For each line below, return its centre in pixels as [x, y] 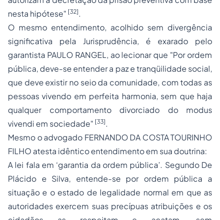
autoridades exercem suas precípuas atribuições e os [110, 206]
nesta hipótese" [38, 14]
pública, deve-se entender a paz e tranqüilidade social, [110, 69]
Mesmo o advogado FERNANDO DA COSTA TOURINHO [110, 137]
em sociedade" [65, 124]
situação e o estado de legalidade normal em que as [110, 192]
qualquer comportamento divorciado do [97, 110]
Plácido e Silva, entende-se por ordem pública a [110, 179]
